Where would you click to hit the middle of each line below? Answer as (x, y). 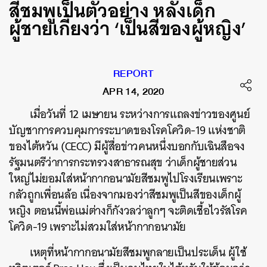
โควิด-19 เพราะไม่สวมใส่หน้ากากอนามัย (98, 227)
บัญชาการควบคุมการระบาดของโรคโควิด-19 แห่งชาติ (127, 130)
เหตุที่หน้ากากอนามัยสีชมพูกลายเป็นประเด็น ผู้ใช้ (138, 252)
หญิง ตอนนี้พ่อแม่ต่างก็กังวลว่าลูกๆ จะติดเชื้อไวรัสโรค (128, 211)
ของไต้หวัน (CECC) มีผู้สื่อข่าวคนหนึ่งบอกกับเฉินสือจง (127, 146)
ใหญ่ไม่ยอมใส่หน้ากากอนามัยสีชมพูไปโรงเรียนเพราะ (126, 178)
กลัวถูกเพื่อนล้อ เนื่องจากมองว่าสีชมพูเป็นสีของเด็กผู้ (125, 195)
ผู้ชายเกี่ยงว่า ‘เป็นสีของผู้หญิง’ (128, 28)
